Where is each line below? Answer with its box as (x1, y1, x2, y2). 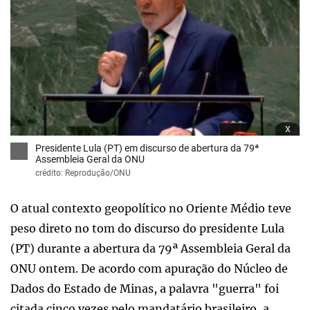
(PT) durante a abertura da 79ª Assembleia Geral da (10, 241, 291, 255)
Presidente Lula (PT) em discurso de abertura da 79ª (35, 142, 259, 154)
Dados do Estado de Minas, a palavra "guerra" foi (10, 281, 279, 295)
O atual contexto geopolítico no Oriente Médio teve (10, 201, 291, 215)
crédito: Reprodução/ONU (35, 167, 131, 178)
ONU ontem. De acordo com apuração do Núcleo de (10, 261, 288, 275)
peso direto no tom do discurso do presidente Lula (10, 221, 284, 235)
